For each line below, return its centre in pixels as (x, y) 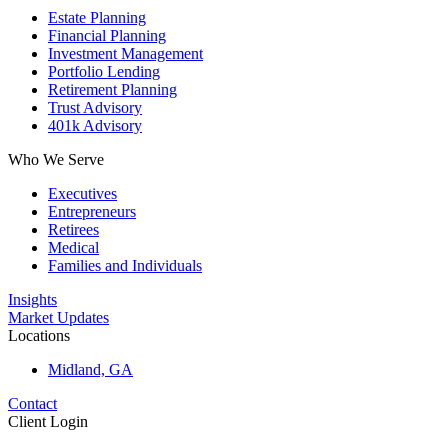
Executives (82, 193)
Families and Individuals (125, 265)
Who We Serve (56, 159)
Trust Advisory (95, 107)
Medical (73, 247)
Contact (32, 403)
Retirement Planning (112, 89)
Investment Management (125, 53)
